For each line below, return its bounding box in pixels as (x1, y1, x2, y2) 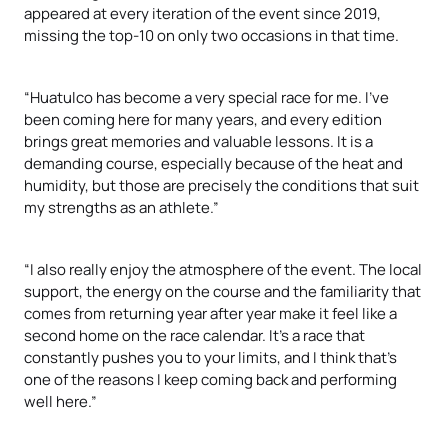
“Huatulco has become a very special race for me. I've (24, 86, 389, 107)
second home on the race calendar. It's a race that (24, 324, 365, 345)
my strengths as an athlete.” (24, 196, 219, 217)
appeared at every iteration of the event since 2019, (24, 2, 381, 23)
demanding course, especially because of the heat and (24, 152, 403, 173)
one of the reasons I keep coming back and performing (24, 368, 397, 389)
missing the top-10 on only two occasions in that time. (24, 24, 399, 45)
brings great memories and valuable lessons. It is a (24, 130, 373, 151)
